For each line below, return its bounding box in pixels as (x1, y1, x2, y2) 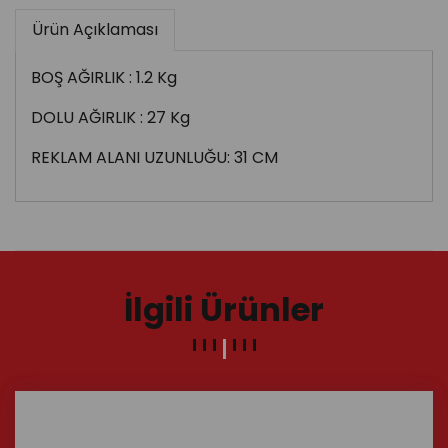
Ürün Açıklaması (32, 17, 158, 41)
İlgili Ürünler (124, 286, 324, 332)
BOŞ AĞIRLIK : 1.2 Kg (31, 65, 177, 89)
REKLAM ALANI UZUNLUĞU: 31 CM (31, 145, 278, 169)
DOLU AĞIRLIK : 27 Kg (31, 105, 190, 129)
